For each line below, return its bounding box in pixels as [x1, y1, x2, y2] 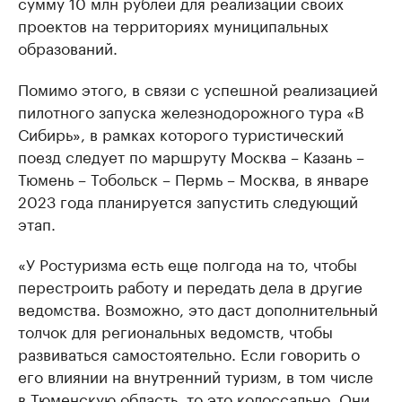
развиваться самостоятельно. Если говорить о [18, 340, 360, 364]
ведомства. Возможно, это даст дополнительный [18, 295, 378, 319]
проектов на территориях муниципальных [18, 12, 328, 36]
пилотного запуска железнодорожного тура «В [18, 98, 364, 122]
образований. [18, 34, 118, 58]
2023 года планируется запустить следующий [18, 188, 358, 212]
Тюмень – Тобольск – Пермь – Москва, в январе [18, 165, 369, 189]
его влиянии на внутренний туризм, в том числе [18, 363, 373, 387]
